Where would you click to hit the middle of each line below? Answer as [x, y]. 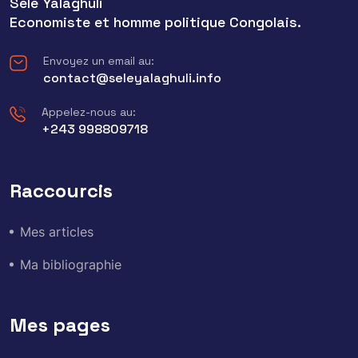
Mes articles [57, 231]
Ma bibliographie [71, 264]
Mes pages [60, 324]
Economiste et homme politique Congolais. [155, 22]
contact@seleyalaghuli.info [132, 78]
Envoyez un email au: [99, 60]
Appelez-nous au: [89, 111]
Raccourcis [61, 190]
